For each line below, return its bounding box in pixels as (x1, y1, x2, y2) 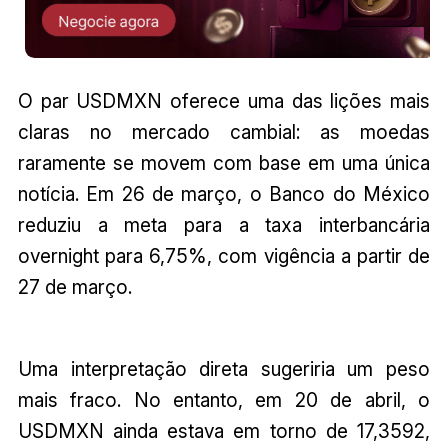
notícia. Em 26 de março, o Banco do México (17, 182, 431, 207)
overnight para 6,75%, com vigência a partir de (17, 244, 431, 269)
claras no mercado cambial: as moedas (17, 120, 431, 145)
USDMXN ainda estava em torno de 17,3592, (17, 418, 431, 443)
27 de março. (17, 275, 132, 300)
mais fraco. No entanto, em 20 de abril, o (17, 387, 431, 412)
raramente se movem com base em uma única (17, 151, 431, 176)
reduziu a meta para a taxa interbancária (17, 213, 431, 238)
